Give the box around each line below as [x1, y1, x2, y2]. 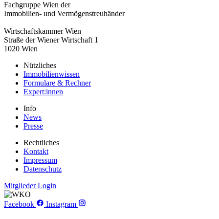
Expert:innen [23, 88, 63, 96]
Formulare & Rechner [23, 79, 91, 88]
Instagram [46, 200, 78, 209]
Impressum [23, 156, 57, 165]
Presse [23, 122, 43, 131]
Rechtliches [23, 138, 59, 147]
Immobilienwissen [23, 70, 80, 79]
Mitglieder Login [4, 181, 56, 190]
